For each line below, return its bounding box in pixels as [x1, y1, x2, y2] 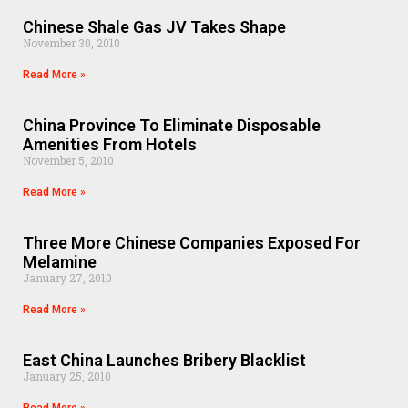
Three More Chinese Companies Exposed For [23, 233, 361, 252]
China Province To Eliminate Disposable [23, 116, 321, 135]
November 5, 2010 [23, 153, 114, 168]
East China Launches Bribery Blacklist [23, 351, 306, 370]
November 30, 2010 [23, 36, 120, 50]
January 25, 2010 [23, 369, 111, 383]
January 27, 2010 [23, 270, 112, 285]
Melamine [23, 252, 97, 271]
